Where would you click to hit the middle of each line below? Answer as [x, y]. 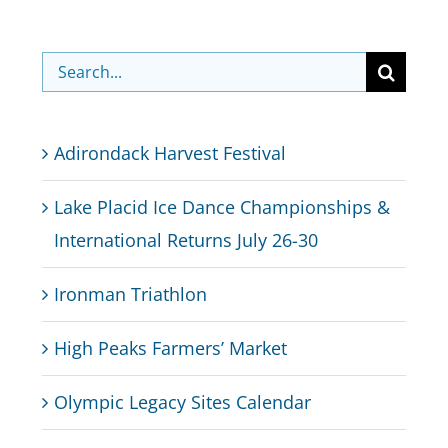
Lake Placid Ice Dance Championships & [221, 207]
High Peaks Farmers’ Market [170, 348]
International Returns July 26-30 [185, 240]
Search [69, 67]
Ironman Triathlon [130, 294]
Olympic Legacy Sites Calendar [182, 402]
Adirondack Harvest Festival [169, 153]
